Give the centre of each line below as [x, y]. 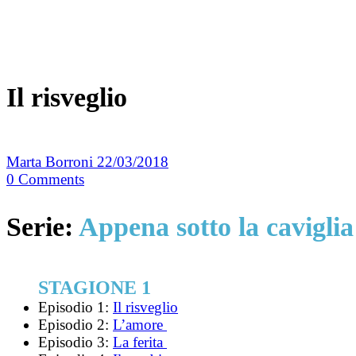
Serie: [43, 226]
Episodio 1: [75, 307]
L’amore [140, 324]
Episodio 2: [75, 324]
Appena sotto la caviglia [216, 226]
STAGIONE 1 [95, 287]
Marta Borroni [52, 162]
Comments [51, 180]
